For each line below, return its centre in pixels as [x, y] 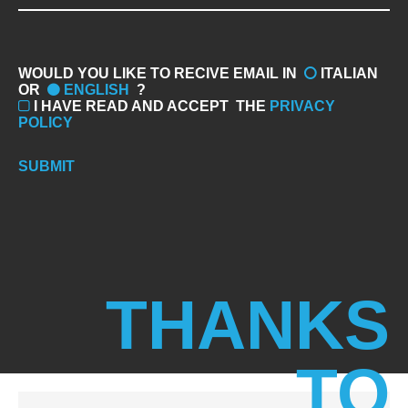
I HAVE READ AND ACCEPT [132, 106]
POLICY [46, 122]
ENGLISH [97, 89]
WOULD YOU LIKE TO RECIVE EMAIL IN [159, 73]
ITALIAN [350, 73]
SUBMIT [46, 166]
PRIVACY [303, 106]
